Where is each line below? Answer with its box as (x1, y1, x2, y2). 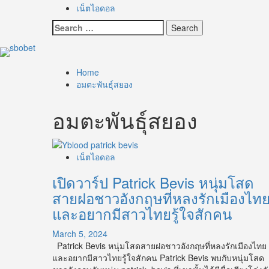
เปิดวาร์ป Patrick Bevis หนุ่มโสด (52, 172, 254, 193)
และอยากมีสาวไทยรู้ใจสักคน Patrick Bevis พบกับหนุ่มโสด (52, 252, 264, 264)
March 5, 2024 (52, 228, 107, 240)
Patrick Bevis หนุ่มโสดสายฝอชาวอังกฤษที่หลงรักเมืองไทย (52, 240, 267, 252)
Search (52, 19, 80, 31)
